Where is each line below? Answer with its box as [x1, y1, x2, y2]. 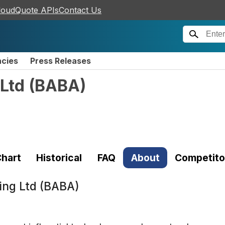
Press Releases [30, 56, 91, 66]
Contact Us [59, 5, 101, 15]
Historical [36, 151, 82, 164]
